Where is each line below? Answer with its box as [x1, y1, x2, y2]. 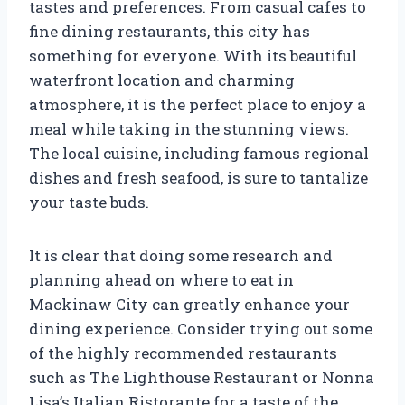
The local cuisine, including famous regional [29, 142, 369, 164]
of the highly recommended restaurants [29, 342, 337, 363]
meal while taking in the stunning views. [29, 118, 349, 139]
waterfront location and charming [29, 69, 295, 90]
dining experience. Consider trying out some [29, 317, 372, 339]
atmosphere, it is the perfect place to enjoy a [29, 93, 366, 115]
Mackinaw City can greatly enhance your [29, 293, 350, 315]
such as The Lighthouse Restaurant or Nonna [29, 366, 374, 388]
